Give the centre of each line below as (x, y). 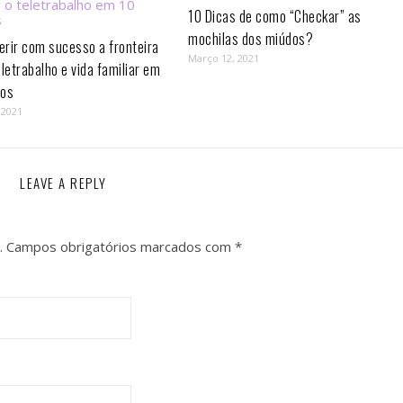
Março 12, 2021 (224, 58)
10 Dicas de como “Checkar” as (275, 16)
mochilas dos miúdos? (251, 39)
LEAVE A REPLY (63, 183)
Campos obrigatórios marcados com (121, 246)
